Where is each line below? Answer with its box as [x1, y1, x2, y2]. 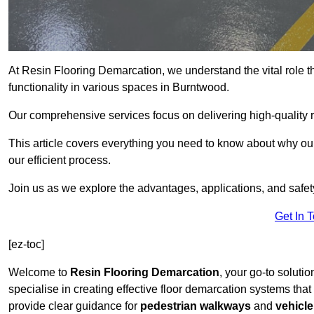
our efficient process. [8, 154, 111, 167]
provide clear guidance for [8, 300, 140, 313]
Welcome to [8, 266, 70, 279]
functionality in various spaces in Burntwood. [8, 81, 229, 94]
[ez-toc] [8, 238, 44, 251]
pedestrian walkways [140, 300, 251, 313]
